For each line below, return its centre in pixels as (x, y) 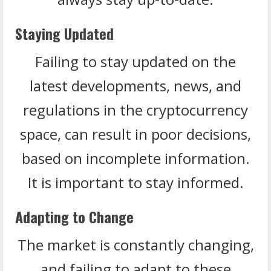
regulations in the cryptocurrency (135, 109)
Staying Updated (64, 33)
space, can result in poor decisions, (135, 134)
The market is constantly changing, (135, 244)
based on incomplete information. (135, 158)
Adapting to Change (74, 216)
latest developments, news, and (135, 85)
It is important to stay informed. (135, 182)
